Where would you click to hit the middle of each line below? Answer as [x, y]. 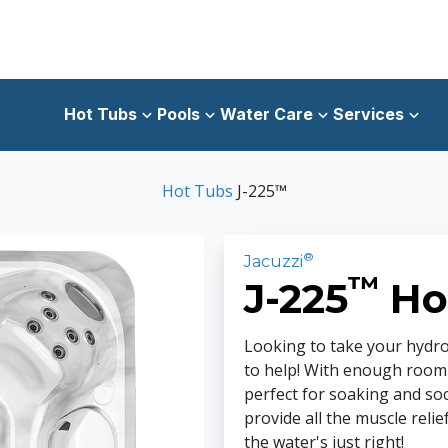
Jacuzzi [273, 261]
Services [368, 114]
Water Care [266, 114]
